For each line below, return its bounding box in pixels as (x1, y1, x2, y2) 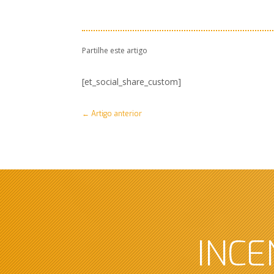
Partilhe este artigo (82, 45, 148, 56)
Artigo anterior (91, 108, 143, 119)
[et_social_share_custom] (82, 75, 182, 87)
